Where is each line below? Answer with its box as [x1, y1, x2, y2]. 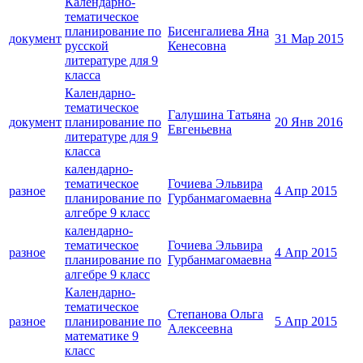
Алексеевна [168, 322, 233, 336]
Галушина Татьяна [168, 108, 271, 122]
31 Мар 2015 [275, 32, 344, 46]
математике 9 [65, 329, 139, 344]
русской [65, 39, 109, 53]
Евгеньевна [168, 122, 232, 137]
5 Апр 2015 [275, 314, 337, 329]
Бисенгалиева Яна [168, 24, 269, 39]
